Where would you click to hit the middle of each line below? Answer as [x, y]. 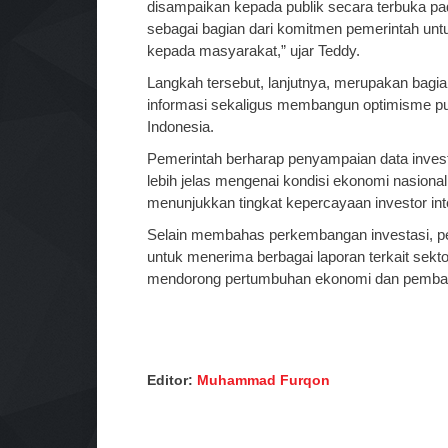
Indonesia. [180, 126]
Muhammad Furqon [263, 379]
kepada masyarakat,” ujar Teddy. [253, 50]
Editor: [172, 379]
